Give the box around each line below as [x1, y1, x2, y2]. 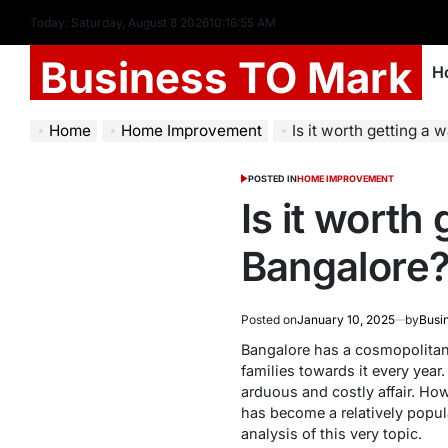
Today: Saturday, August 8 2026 [30, 14, 209, 30]
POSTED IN [248, 173, 298, 184]
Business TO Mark [40, 52, 412, 103]
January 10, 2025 [296, 312, 395, 327]
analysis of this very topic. [240, 425, 422, 442]
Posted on [240, 312, 297, 327]
